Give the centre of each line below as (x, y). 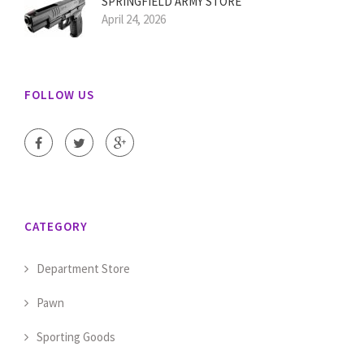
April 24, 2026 (134, 19)
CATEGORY (56, 227)
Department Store (83, 269)
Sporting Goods (76, 337)
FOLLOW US (59, 95)
